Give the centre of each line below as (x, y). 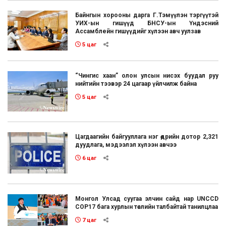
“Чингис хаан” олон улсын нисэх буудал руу (147, 76)
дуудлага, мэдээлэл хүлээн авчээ (126, 145)
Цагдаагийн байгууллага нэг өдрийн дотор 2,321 (147, 136)
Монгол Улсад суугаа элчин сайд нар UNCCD (147, 199)
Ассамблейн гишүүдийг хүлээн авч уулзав (138, 31)
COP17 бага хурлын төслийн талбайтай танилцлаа (147, 207)
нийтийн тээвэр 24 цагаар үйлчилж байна (136, 84)
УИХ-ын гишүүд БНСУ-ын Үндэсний (147, 23)
